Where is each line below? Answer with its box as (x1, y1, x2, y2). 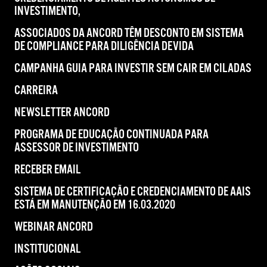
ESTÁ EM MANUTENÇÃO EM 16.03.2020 (14, 197, 175, 213)
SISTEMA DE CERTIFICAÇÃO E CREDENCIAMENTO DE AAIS (14, 184, 251, 200)
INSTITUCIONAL (14, 241, 80, 257)
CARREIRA (14, 83, 58, 98)
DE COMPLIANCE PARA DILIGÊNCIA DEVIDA (14, 39, 194, 54)
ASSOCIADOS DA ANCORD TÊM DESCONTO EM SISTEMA (14, 26, 244, 41)
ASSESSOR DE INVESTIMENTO (14, 140, 139, 156)
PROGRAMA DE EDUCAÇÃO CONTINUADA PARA (14, 127, 209, 142)
